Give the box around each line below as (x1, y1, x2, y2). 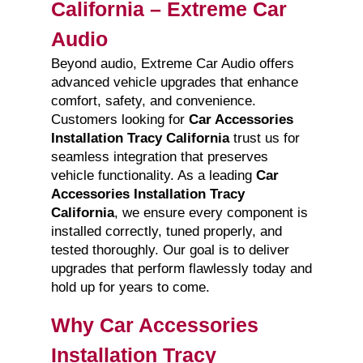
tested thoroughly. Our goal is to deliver (50, 242, 289, 258)
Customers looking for (50, 112, 189, 128)
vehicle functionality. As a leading (50, 168, 256, 184)
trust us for (228, 130, 300, 147)
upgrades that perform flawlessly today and (50, 261, 312, 277)
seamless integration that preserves (50, 149, 268, 165)
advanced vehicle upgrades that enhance (50, 75, 298, 91)
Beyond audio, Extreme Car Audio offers (50, 56, 294, 72)
